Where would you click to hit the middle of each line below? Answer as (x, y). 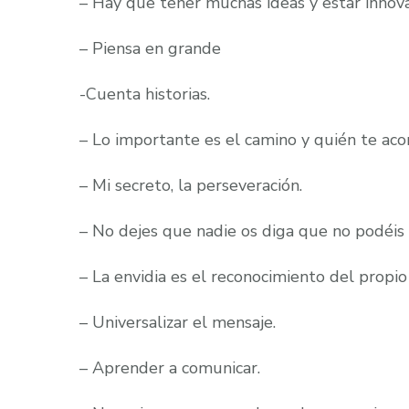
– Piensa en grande (150, 48)
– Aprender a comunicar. (170, 368)
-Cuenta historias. (145, 94)
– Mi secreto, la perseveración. (191, 185)
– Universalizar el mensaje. (178, 322)
